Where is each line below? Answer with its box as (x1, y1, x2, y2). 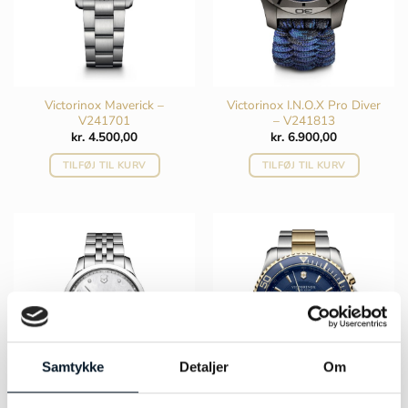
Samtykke (41, 359, 105, 375)
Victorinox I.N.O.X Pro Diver (227, 96, 381, 114)
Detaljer (178, 359, 229, 375)
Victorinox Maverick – (45, 96, 164, 114)
